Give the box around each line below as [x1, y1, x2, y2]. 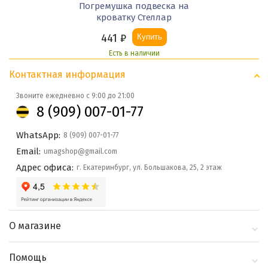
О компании [16, 243, 63, 254]
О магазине [9, 220, 61, 232]
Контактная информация [9, 69, 126, 81]
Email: [16, 146, 41, 157]
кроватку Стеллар [96, 11, 172, 23]
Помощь [9, 252, 47, 264]
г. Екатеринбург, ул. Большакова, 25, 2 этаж [77, 163, 222, 172]
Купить [137, 32, 162, 41]
